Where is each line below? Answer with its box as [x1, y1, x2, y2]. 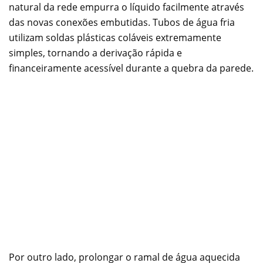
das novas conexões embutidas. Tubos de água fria [9, 16, 235, 29]
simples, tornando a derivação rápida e [9, 46, 182, 60]
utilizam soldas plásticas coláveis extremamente [9, 31, 221, 45]
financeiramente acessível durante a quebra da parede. [9, 62, 254, 75]
